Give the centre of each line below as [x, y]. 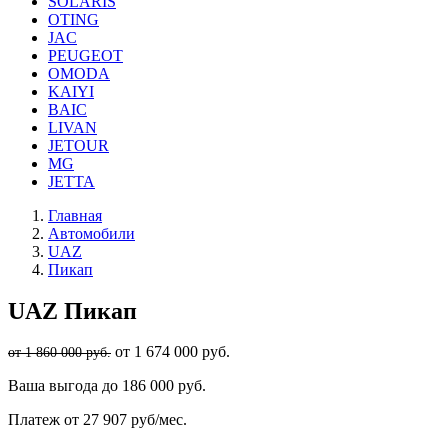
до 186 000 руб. [154, 386]
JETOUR [78, 146]
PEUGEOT [85, 56]
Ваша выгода [53, 386]
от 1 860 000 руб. [59, 352]
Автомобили [91, 234]
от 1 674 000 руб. [172, 352]
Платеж [34, 420]
